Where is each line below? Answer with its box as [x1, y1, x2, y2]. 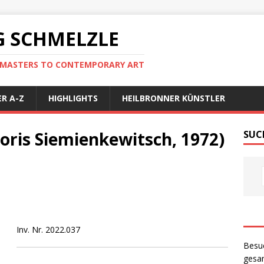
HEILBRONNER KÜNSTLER [122, 93, 225, 104]
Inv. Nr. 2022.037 [16, 223, 80, 235]
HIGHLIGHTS [48, 93, 98, 104]
